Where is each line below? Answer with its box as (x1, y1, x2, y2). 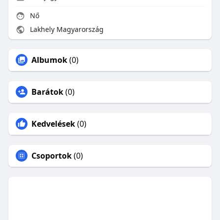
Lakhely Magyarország (27, 25, 104, 34)
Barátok (31, 86, 63, 98)
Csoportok (31, 150, 72, 162)
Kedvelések (31, 118, 75, 130)
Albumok (31, 55, 67, 66)
